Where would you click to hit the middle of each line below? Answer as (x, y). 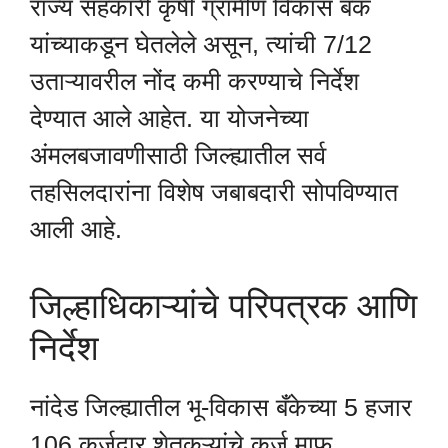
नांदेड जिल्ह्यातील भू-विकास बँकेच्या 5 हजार (221, 407)
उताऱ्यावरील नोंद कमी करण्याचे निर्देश (194, 80)
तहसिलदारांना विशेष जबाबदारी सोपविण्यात (214, 191)
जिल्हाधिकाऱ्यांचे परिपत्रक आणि (223, 306)
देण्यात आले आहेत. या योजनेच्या (169, 117)
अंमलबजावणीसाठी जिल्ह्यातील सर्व (178, 154)
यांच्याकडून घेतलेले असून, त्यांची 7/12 (201, 43)
